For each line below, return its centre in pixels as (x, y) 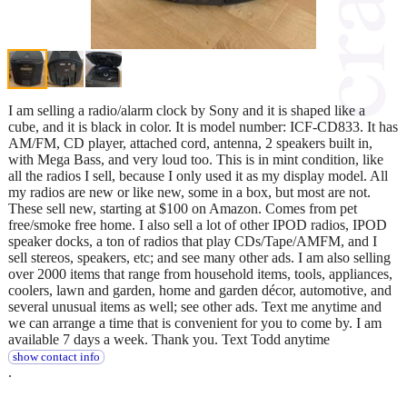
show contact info (56, 357)
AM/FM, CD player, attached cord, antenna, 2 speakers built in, (190, 143)
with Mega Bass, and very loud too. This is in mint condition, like (196, 159)
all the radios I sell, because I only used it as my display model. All (198, 175)
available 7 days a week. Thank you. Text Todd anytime (169, 339)
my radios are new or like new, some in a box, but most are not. (189, 192)
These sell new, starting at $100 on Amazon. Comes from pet (183, 208)
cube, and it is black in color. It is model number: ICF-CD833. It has (203, 126)
